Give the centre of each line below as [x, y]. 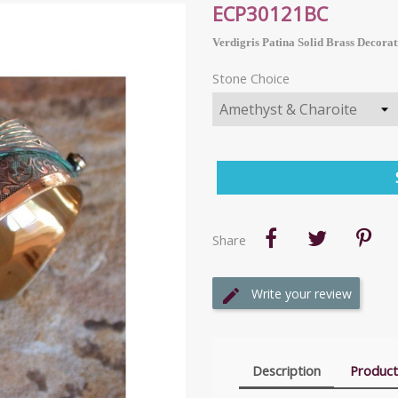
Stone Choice [251, 78]
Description [286, 371]
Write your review [302, 294]
